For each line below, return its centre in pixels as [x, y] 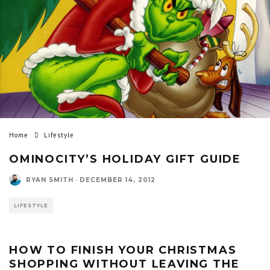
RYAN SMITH [50, 180]
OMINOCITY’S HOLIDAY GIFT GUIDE [125, 159]
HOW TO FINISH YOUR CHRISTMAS [123, 250]
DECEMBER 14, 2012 [118, 180]
